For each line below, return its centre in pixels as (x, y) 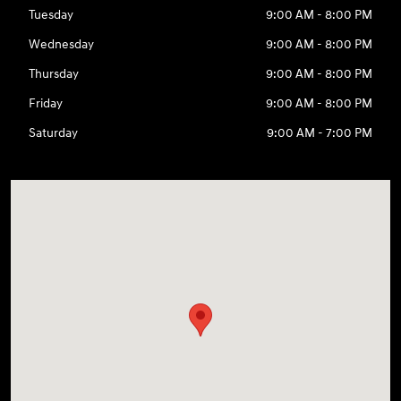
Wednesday (62, 44)
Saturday (54, 132)
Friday (46, 103)
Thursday (54, 73)
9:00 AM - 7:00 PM (319, 132)
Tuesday (51, 14)
